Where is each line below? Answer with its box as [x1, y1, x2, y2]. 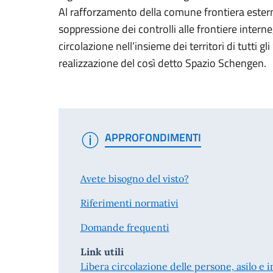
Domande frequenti [80, 221, 169, 234]
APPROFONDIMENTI [104, 129, 201, 146]
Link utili [80, 246, 124, 258]
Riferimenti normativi [80, 197, 179, 210]
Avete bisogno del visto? [80, 172, 189, 185]
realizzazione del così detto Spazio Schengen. [58, 55, 266, 71]
